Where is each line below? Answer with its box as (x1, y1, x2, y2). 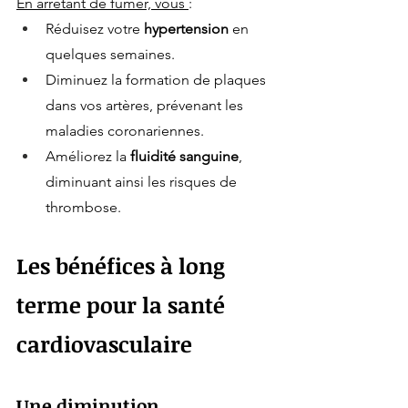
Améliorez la (46, 148, 130, 166)
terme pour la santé (16, 290, 230, 321)
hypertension (144, 20, 229, 38)
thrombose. (46, 199, 121, 217)
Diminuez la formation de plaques (46, 71, 270, 89)
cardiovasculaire (16, 329, 192, 360)
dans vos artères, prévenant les (46, 97, 247, 115)
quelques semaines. (46, 46, 175, 64)
